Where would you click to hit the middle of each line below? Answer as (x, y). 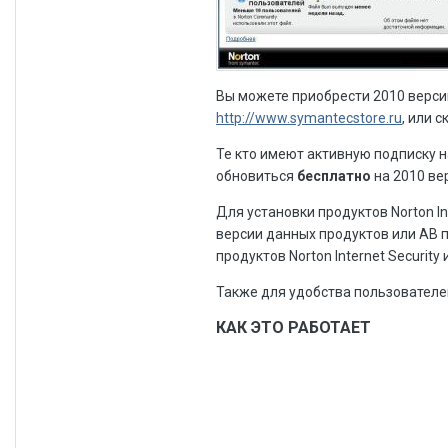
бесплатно (334, 176)
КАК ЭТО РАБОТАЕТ (293, 328)
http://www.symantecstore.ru (309, 118)
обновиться (256, 176)
